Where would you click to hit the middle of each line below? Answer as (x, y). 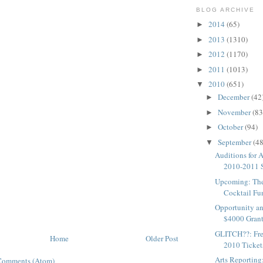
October (231, 127)
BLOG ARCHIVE (226, 10)
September (235, 142)
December (234, 97)
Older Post (162, 238)
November (235, 112)
